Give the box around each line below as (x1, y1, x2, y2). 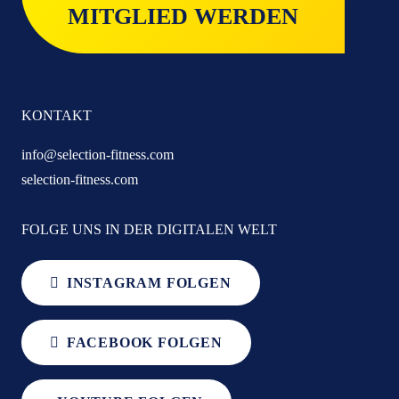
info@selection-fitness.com (21, 147, 174, 163)
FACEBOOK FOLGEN (66, 335, 223, 351)
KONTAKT (21, 108, 92, 124)
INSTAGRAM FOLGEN (66, 275, 232, 291)
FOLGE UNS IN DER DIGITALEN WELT (21, 221, 277, 237)
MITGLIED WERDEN (68, 4, 298, 30)
